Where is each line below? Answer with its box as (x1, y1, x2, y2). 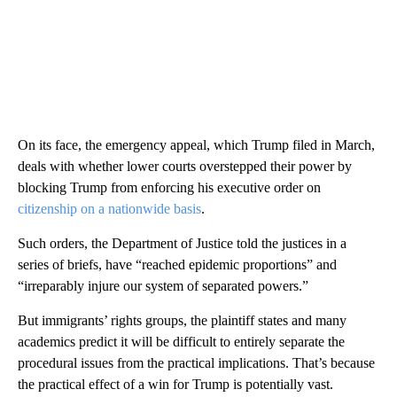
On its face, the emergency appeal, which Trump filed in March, (18, 136, 375, 152)
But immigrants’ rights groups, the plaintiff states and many (18, 312, 346, 328)
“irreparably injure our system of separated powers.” (18, 277, 308, 293)
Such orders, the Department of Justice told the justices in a (18, 235, 346, 251)
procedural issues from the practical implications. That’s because (18, 354, 375, 370)
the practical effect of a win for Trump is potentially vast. (18, 376, 333, 392)
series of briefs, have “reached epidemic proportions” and (18, 256, 337, 272)
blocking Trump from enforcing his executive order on (18, 179, 321, 195)
